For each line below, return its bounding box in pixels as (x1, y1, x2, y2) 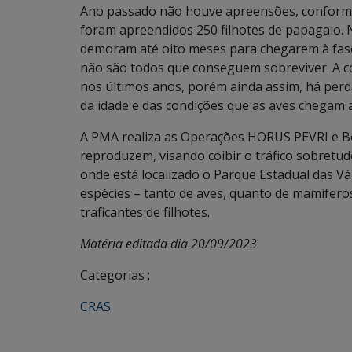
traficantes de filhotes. (80, 203, 210, 222)
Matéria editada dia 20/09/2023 (80, 235, 257, 253)
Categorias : (80, 266, 150, 284)
